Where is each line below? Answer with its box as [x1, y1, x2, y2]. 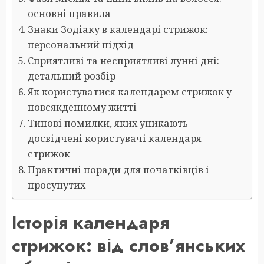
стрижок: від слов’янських [12, 232, 245, 258]
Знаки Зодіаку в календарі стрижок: [28, 22, 209, 36]
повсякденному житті [28, 100, 137, 114]
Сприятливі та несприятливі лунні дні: [28, 54, 220, 67]
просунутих [28, 178, 86, 192]
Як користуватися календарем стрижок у [28, 85, 232, 98]
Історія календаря [12, 209, 169, 235]
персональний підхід [28, 38, 134, 51]
